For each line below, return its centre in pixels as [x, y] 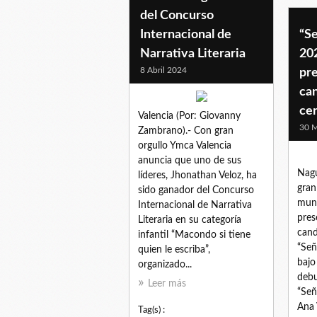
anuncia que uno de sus [190, 160]
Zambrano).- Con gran [186, 131]
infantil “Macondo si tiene [194, 235]
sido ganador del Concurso [196, 190]
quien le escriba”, [174, 249]
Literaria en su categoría [190, 220]
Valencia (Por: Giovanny [189, 116]
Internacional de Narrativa [195, 205]
